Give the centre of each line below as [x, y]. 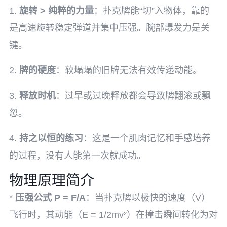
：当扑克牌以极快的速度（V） [148, 198]
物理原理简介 [52, 181]
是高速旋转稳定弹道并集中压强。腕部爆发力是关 [109, 28]
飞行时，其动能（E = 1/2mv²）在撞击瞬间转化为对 [113, 215]
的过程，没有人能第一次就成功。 [78, 156]
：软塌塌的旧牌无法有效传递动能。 [129, 70]
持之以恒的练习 [51, 138]
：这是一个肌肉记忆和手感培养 [147, 138]
